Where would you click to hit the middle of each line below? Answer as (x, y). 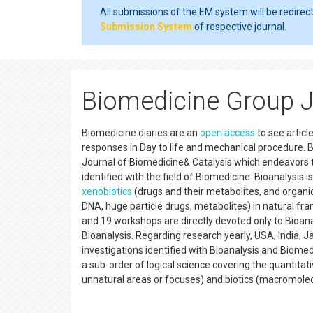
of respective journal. (239, 27)
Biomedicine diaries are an (141, 133)
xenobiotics (107, 191)
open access (227, 133)
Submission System (146, 27)
